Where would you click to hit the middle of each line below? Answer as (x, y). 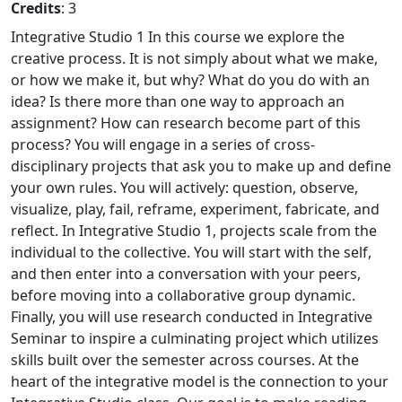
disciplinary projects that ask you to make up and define (201, 166)
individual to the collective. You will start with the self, (191, 252)
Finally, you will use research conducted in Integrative (192, 317)
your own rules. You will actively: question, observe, (184, 188)
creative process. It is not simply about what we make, (194, 58)
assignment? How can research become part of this (186, 123)
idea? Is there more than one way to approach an (178, 101)
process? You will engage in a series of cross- (163, 144)
